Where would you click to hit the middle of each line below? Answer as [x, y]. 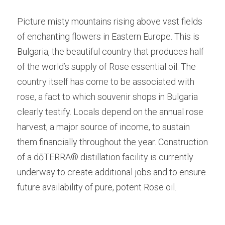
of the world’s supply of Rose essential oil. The [106, 67]
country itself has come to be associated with [106, 82]
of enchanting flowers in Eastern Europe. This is [108, 36]
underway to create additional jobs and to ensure [111, 172]
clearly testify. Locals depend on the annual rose [110, 112]
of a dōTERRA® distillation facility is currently [105, 157]
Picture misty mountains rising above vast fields [110, 21]
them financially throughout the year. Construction [113, 142]
